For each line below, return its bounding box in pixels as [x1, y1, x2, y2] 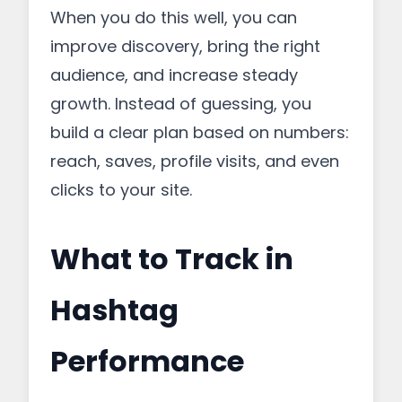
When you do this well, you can [50, 6, 297, 29]
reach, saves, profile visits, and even [50, 150, 339, 172]
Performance [50, 341, 244, 381]
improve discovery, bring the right [50, 35, 320, 57]
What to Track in [50, 239, 293, 279]
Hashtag [50, 290, 179, 330]
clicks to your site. [50, 179, 192, 201]
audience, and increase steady [50, 64, 298, 86]
